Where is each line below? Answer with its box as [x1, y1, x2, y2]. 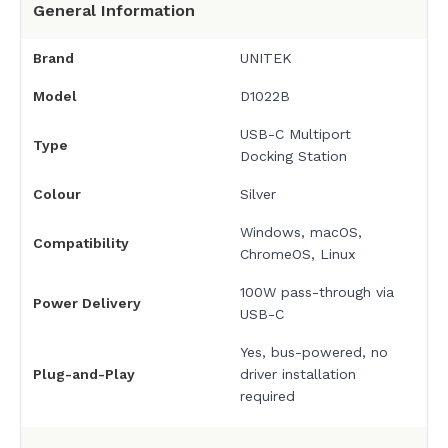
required [239, 388, 295, 405]
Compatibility [33, 235, 129, 252]
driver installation [239, 366, 356, 383]
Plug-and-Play [33, 366, 135, 383]
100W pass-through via [239, 284, 394, 301]
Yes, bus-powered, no [239, 344, 388, 361]
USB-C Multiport [239, 126, 351, 143]
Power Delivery [33, 295, 141, 312]
